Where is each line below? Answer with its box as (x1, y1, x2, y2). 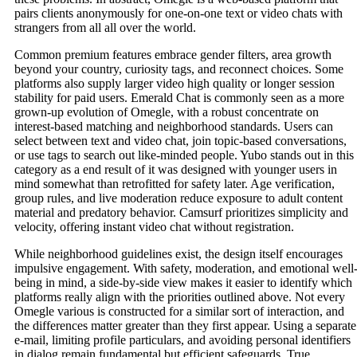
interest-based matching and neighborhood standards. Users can (14, 120, 333, 134)
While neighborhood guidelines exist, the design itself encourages (14, 247, 343, 261)
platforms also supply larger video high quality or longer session (14, 76, 335, 91)
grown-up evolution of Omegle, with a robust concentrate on (14, 105, 319, 120)
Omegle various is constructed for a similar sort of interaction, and (14, 304, 344, 319)
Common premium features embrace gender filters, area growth (14, 48, 331, 62)
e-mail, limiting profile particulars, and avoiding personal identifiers (14, 333, 351, 347)
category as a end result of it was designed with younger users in (14, 163, 337, 177)
